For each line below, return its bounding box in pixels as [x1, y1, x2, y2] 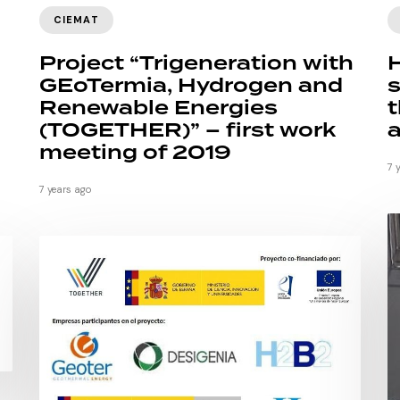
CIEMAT [54, 12, 99, 26]
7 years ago [39, 183, 91, 196]
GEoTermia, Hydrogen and [39, 71, 343, 102]
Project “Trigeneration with [39, 49, 354, 79]
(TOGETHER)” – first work [39, 116, 336, 146]
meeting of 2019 [39, 138, 231, 169]
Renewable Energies [39, 94, 278, 124]
